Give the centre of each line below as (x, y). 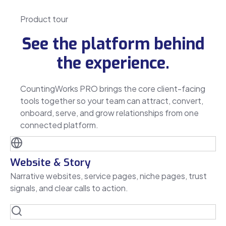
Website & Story (50, 162)
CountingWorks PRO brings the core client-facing (113, 88)
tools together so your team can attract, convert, (112, 100)
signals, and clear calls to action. (69, 188)
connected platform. (59, 125)
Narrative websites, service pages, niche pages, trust (108, 176)
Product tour (44, 19)
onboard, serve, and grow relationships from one (109, 112)
